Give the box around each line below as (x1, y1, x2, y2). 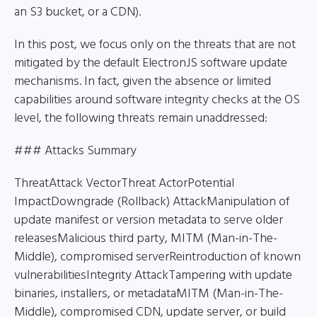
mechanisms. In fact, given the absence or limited (14, 71, 271, 92)
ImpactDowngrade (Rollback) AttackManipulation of (14, 192, 289, 212)
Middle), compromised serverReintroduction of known (14, 247, 301, 267)
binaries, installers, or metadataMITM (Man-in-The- (14, 284, 283, 304)
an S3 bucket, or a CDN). (14, 2, 141, 23)
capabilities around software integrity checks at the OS (14, 90, 300, 110)
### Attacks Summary (14, 141, 137, 161)
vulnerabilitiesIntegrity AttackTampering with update (14, 265, 292, 286)
